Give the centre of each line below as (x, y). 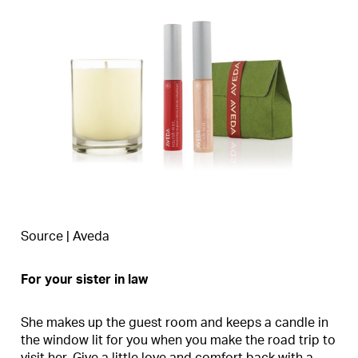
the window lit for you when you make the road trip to (178, 341)
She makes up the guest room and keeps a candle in (175, 323)
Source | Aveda (65, 237)
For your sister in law (84, 280)
